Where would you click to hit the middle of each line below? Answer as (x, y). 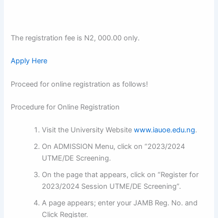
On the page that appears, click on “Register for (120, 175)
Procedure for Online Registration (65, 107)
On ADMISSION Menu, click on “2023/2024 (114, 147)
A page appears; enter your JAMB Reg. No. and (120, 203)
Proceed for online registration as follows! (80, 84)
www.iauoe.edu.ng (165, 130)
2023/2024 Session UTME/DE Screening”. (112, 187)
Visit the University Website (88, 130)
